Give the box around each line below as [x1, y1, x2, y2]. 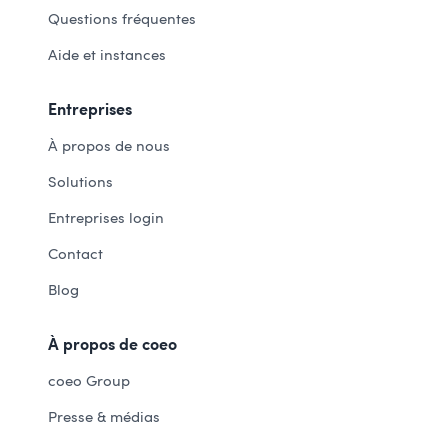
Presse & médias [48, 408, 160, 427]
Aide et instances [48, 46, 166, 65]
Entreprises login [48, 209, 164, 228]
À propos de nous [48, 137, 170, 156]
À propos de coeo [48, 335, 177, 355]
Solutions [48, 173, 113, 192]
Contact [48, 245, 103, 264]
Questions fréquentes [48, 10, 196, 29]
